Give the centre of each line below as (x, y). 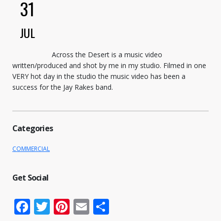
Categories (33, 128)
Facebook (65, 206)
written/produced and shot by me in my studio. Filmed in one (109, 65)
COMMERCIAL (31, 149)
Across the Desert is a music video (107, 55)
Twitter (76, 206)
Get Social (30, 178)
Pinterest (103, 206)
